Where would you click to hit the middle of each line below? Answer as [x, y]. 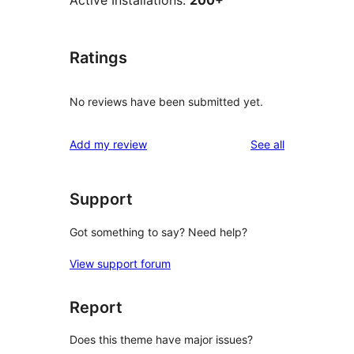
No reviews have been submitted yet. [166, 102]
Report [96, 307]
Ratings [98, 58]
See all [267, 145]
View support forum [120, 263]
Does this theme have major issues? [161, 340]
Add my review [108, 145]
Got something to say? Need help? [158, 232]
